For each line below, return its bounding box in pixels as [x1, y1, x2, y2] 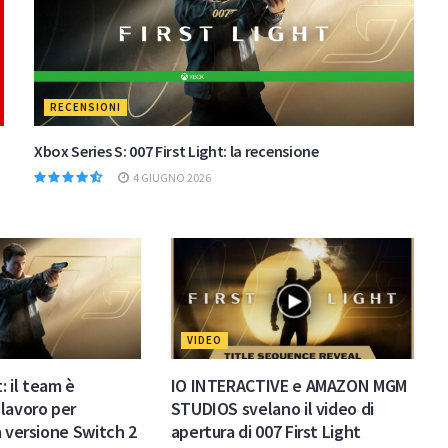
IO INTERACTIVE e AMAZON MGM [170, 374, 407, 398]
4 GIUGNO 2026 [131, 169, 211, 185]
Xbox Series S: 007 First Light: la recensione [34, 140, 319, 161]
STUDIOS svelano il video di [170, 397, 374, 421]
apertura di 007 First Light [170, 420, 361, 444]
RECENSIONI [50, 99, 121, 114]
